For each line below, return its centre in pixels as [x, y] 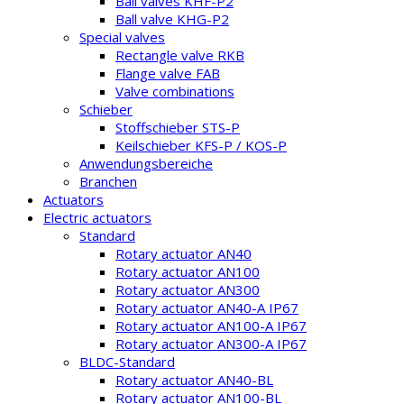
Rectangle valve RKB [180, 55]
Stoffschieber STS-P [178, 127]
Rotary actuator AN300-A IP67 [211, 343]
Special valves [122, 37]
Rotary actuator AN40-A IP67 [207, 307]
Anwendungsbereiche [146, 163]
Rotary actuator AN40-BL [194, 379]
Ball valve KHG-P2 [172, 18]
